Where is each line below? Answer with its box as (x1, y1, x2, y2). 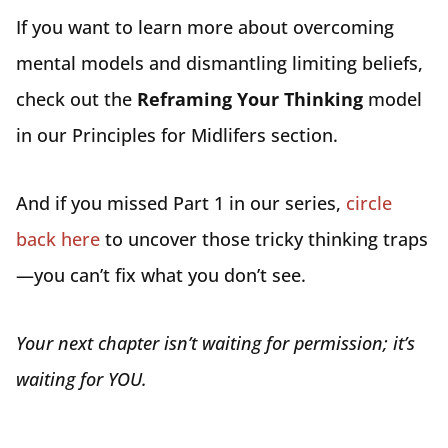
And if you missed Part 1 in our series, (16, 191, 346, 215)
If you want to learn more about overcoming (16, 15, 394, 39)
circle (346, 191, 392, 215)
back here (16, 227, 100, 251)
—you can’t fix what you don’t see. (16, 263, 306, 287)
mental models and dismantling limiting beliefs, (16, 51, 423, 75)
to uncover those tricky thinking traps (100, 227, 428, 251)
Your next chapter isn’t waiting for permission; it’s (16, 331, 415, 355)
